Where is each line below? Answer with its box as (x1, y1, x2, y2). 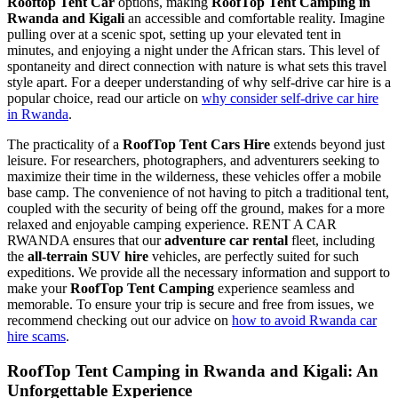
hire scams (7, 328, 66, 344)
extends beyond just (270, 136, 385, 152)
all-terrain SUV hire (28, 248, 148, 264)
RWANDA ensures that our (7, 232, 164, 248)
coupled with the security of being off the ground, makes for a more (7, 200, 385, 216)
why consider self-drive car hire (202, 90, 378, 106)
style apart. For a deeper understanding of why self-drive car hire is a (7, 74, 391, 90)
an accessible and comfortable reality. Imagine (124, 10, 385, 26)
